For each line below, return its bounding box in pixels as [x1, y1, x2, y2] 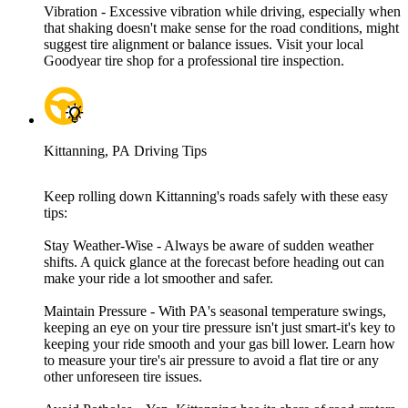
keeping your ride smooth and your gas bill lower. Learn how [44, 336, 395, 352]
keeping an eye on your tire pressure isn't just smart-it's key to [44, 320, 395, 336]
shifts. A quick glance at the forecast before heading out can [44, 254, 384, 270]
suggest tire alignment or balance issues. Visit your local [44, 36, 363, 53]
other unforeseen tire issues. [44, 369, 202, 385]
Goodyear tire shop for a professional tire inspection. [44, 53, 344, 69]
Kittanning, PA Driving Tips [44, 143, 207, 159]
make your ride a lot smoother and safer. [44, 270, 273, 287]
